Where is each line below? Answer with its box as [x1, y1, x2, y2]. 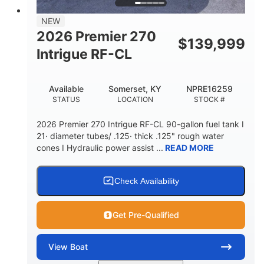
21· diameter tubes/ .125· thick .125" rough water [37, 130, 224, 141]
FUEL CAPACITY [113, 22, 169, 32]
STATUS [52, 94, 80, 104]
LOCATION [117, 94, 153, 104]
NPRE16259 [186, 83, 233, 94]
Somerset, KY [108, 83, 161, 94]
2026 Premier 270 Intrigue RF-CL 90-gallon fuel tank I [37, 118, 244, 129]
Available [49, 83, 84, 94]
